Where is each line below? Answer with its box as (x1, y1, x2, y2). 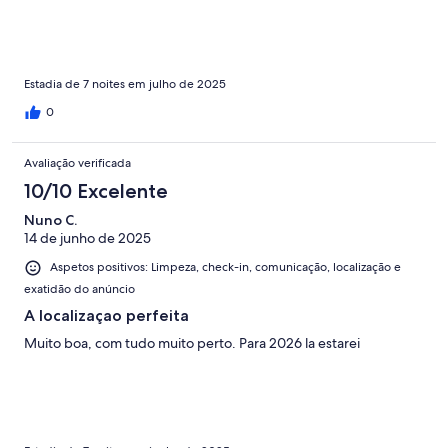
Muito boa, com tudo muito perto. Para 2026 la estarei (24, 333, 360, 352)
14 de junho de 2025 (24, 229, 151, 248)
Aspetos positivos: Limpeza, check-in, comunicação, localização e (50, 259, 401, 276)
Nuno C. (24, 211, 77, 230)
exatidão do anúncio (24, 280, 135, 297)
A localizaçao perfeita (24, 305, 189, 325)
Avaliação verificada (24, 155, 131, 172)
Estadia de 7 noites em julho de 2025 (24, 76, 226, 93)
